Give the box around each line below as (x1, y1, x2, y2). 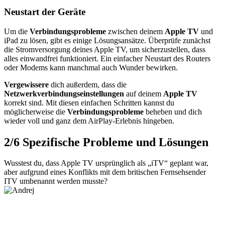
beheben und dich (146, 107, 202, 116)
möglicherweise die (4, 107, 67, 116)
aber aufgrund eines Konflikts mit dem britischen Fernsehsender (4, 168, 206, 177)
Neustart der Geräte (4, 6, 85, 17)
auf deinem (126, 89, 163, 98)
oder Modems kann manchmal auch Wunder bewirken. (4, 63, 178, 72)
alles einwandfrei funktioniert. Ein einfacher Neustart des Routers (4, 54, 210, 63)
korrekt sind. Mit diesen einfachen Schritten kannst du (4, 98, 174, 107)
